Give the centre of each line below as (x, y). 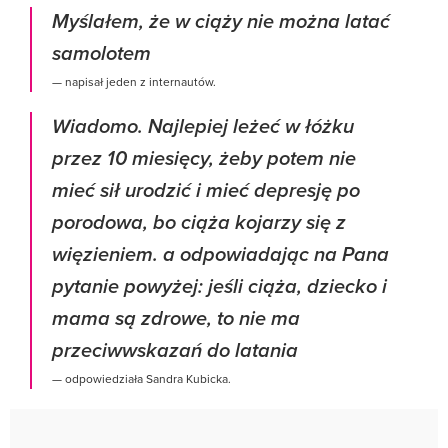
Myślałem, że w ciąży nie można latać (221, 22)
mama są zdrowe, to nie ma (176, 319)
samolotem (101, 54)
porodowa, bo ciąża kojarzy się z (199, 223)
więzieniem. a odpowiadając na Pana (220, 255)
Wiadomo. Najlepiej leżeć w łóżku (203, 127)
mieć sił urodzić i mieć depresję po (206, 191)
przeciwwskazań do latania (175, 351)
